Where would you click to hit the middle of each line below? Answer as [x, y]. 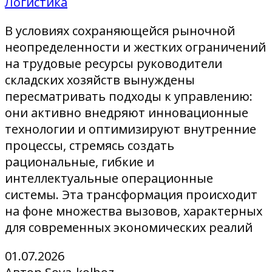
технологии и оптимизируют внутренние [131, 129]
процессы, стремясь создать [90, 146]
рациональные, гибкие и [80, 162]
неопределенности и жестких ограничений [135, 47]
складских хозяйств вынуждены [100, 80]
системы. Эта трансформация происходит [131, 195]
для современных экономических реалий [129, 228]
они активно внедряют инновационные [127, 113]
